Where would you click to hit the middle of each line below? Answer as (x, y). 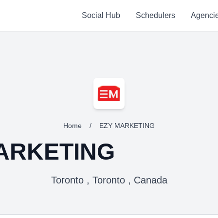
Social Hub (101, 15)
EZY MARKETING (127, 126)
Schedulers (155, 15)
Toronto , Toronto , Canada (109, 180)
